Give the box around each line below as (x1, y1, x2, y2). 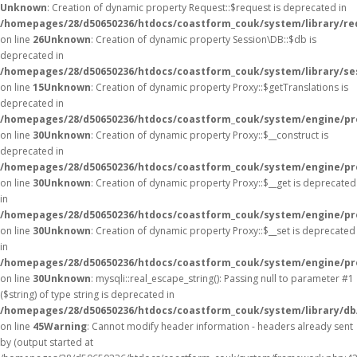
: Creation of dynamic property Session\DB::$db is (91, 33, 316, 46)
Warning (44, 320, 87, 333)
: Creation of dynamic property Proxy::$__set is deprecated (91, 224, 355, 237)
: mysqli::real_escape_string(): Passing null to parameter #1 (91, 272, 354, 285)
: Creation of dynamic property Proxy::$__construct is (91, 128, 328, 142)
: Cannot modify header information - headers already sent (87, 320, 353, 333)
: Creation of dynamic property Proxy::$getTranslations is (91, 80, 348, 94)
